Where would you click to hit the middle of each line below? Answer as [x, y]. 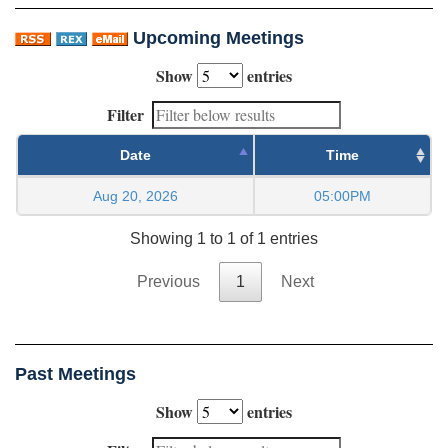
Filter [125, 114]
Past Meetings [75, 373]
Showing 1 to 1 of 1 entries [224, 238]
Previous [168, 281]
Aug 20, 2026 [135, 195]
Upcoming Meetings [218, 37]
